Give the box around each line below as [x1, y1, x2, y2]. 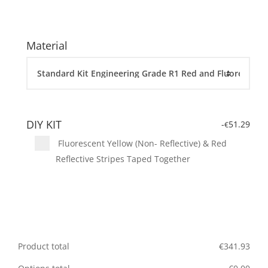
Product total [18, 240, 69, 252]
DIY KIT [26, 117, 62, 132]
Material [26, 38, 68, 53]
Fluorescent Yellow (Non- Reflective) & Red [56, 138, 227, 150]
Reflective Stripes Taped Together [56, 153, 190, 165]
